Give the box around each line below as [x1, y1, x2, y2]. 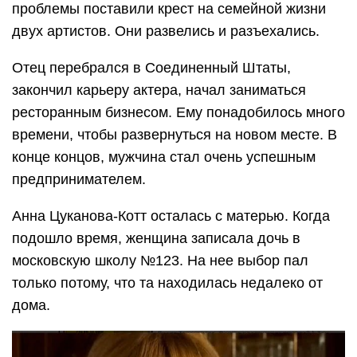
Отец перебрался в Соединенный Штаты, [12, 60, 291, 76]
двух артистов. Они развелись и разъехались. [12, 23, 320, 40]
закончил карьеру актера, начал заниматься [12, 82, 306, 99]
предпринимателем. [12, 171, 146, 188]
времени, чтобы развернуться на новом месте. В [12, 127, 337, 143]
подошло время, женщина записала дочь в [12, 230, 300, 247]
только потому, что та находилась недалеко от [12, 275, 323, 292]
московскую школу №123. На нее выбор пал [12, 253, 308, 269]
